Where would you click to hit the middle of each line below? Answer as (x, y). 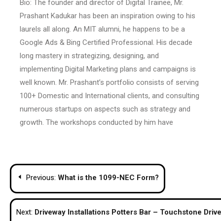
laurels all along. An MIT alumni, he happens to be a (102, 29)
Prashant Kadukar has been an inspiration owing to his (108, 16)
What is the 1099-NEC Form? (108, 177)
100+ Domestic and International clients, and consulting (110, 95)
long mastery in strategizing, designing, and (89, 55)
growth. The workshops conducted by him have (96, 122)
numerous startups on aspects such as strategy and (105, 109)
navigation (46, 191)
